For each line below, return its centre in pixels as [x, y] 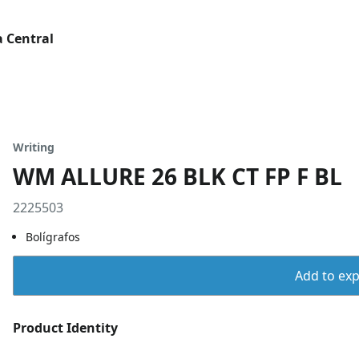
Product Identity [65, 328]
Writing [34, 147]
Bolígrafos [53, 237]
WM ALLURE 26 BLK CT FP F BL [177, 176]
